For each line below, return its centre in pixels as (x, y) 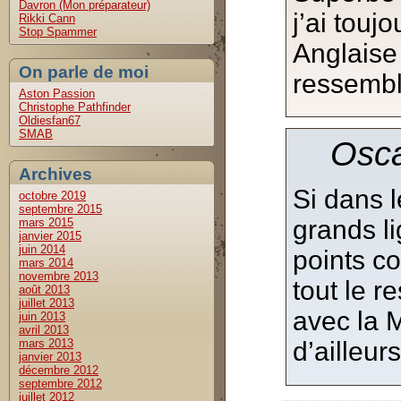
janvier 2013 (50, 357)
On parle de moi (84, 72)
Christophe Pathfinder (75, 107)
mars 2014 (46, 263)
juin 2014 (42, 249)
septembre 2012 (60, 384)
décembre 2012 (59, 370)
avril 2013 (44, 330)
